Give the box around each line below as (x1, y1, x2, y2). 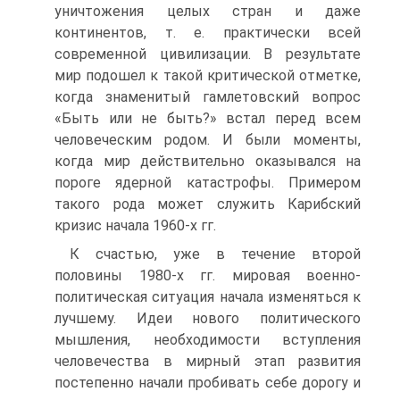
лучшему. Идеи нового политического (54, 310, 361, 327)
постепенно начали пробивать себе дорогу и (54, 374, 361, 391)
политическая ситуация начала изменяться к (54, 288, 361, 305)
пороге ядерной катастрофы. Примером (54, 174, 361, 191)
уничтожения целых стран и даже (54, 3, 361, 20)
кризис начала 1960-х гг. (54, 217, 216, 234)
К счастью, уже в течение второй (70, 246, 361, 262)
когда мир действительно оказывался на (54, 153, 361, 170)
